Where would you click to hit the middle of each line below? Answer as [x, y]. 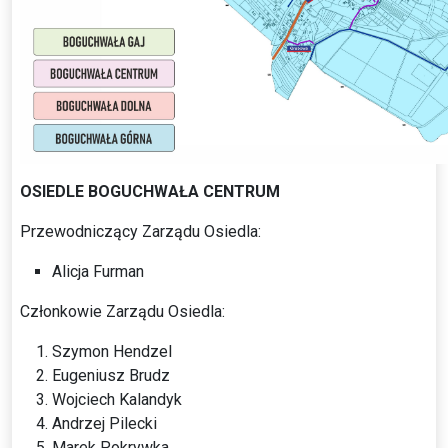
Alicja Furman [98, 271]
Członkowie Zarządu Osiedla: [122, 311]
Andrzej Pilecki [104, 423]
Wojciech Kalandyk [117, 399]
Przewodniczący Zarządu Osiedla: [140, 231]
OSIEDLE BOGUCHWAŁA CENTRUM [150, 191]
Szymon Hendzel [112, 351]
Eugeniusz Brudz [111, 375]
